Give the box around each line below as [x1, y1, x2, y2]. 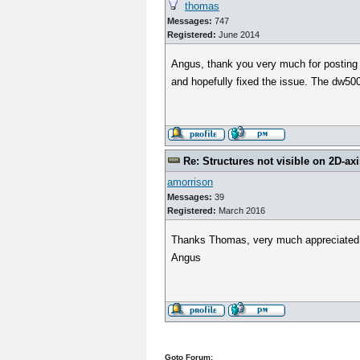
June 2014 [216, 30, 260, 39]
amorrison [167, 176, 213, 188]
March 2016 [216, 206, 265, 215]
